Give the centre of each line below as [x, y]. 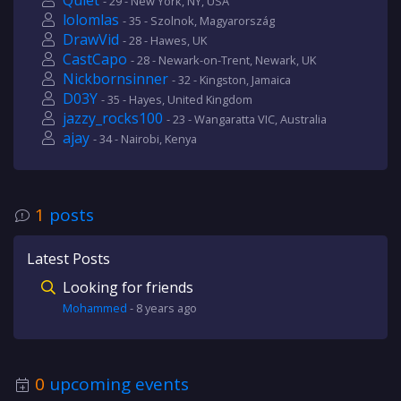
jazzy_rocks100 [113, 118]
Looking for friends [128, 287]
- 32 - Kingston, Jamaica [231, 80]
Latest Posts [68, 259]
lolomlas [91, 20]
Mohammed [95, 308]
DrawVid [91, 39]
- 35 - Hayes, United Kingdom [177, 99]
